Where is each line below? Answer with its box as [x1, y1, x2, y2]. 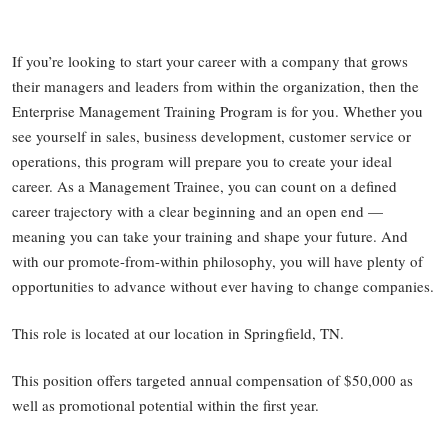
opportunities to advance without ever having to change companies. [12, 276, 435, 297]
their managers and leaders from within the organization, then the [12, 76, 420, 97]
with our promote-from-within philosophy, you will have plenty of [12, 251, 424, 272]
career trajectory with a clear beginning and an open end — [12, 201, 384, 222]
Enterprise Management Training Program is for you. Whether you [12, 101, 424, 122]
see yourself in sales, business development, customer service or [12, 126, 412, 147]
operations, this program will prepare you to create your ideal [12, 151, 393, 172]
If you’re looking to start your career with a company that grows [12, 51, 409, 72]
